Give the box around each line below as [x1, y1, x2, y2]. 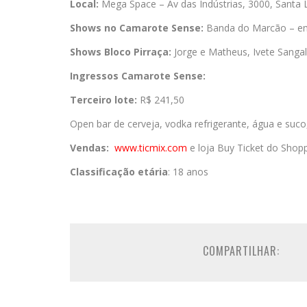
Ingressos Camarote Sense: [70, 69, 206, 83]
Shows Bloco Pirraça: [70, 45, 171, 59]
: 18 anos [168, 165, 208, 179]
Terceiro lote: [70, 93, 137, 107]
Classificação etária [70, 165, 168, 179]
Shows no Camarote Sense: [70, 21, 204, 35]
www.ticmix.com [114, 141, 187, 155]
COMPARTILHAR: [203, 243, 280, 260]
